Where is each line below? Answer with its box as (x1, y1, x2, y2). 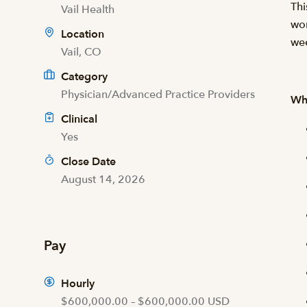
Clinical (61, 112, 97, 127)
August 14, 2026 (61, 172, 145, 187)
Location (58, 27, 104, 42)
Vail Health (61, 2, 114, 17)
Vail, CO (61, 45, 101, 60)
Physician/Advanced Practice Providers (61, 87, 255, 102)
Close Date (61, 154, 116, 169)
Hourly (61, 276, 95, 291)
